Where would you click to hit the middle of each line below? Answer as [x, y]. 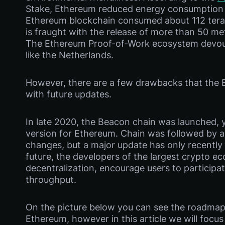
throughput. [51, 180]
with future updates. [69, 94]
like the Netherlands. [70, 55]
